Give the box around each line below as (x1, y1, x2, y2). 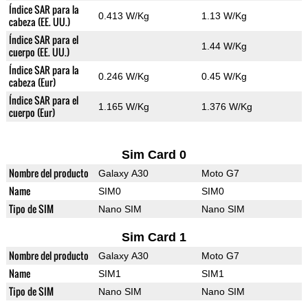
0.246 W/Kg (98, 71, 149, 82)
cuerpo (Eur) (8, 105, 55, 120)
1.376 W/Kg (201, 101, 252, 113)
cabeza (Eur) (8, 75, 56, 90)
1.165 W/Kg (98, 101, 149, 113)
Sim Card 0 (121, 148, 186, 162)
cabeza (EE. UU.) (8, 14, 70, 30)
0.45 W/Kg (201, 71, 247, 82)
